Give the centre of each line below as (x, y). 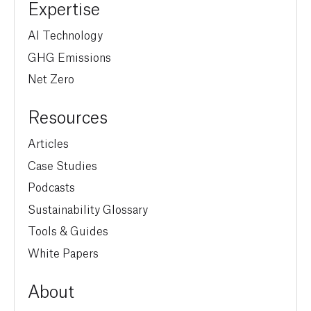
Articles (48, 143)
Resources (68, 116)
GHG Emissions (69, 56)
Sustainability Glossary (88, 208)
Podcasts (51, 186)
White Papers (63, 252)
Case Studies (62, 164)
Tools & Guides (68, 230)
